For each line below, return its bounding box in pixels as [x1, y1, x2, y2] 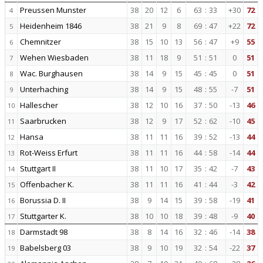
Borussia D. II [20, 195, 66, 205]
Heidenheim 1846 [20, 21, 82, 31]
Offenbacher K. [20, 179, 74, 190]
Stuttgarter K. [20, 211, 66, 221]
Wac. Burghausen [20, 68, 83, 79]
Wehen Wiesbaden [20, 52, 89, 63]
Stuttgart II [20, 163, 56, 174]
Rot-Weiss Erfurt [20, 147, 77, 158]
